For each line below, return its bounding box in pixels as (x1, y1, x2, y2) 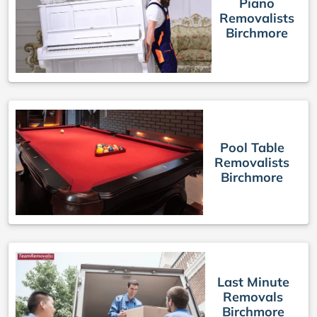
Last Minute (217, 273, 289, 290)
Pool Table (219, 139, 284, 156)
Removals (223, 288, 284, 305)
